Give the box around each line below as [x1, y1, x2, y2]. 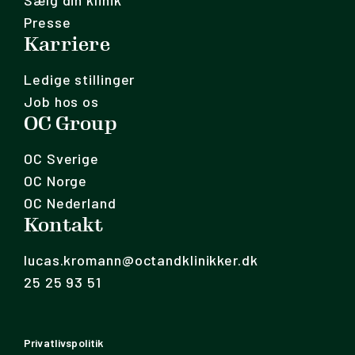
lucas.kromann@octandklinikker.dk [24, 251, 258, 269]
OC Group [24, 113, 116, 135]
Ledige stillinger [24, 71, 136, 88]
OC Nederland [24, 194, 116, 212]
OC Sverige [24, 150, 99, 167]
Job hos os [24, 93, 99, 110]
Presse [24, 13, 71, 31]
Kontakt [24, 214, 104, 236]
